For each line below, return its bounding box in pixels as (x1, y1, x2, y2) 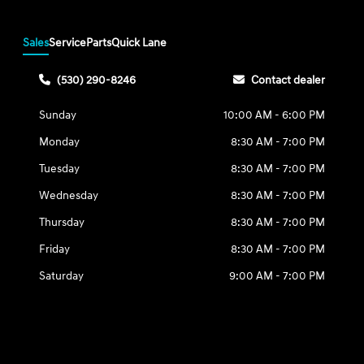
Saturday (39, 268, 84, 283)
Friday (39, 241, 71, 256)
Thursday (39, 214, 85, 229)
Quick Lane (111, 35, 167, 50)
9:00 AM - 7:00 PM (228, 268, 325, 283)
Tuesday (39, 161, 80, 175)
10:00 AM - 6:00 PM (223, 107, 325, 122)
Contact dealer (250, 72, 325, 87)
